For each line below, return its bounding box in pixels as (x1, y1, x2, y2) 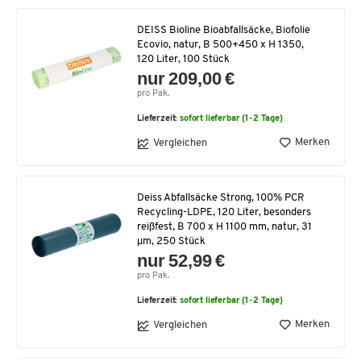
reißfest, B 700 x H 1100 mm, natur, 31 (137, 221, 312, 232)
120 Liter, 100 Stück (137, 53, 230, 64)
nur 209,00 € (137, 68, 235, 89)
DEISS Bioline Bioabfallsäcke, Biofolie (137, 24, 310, 35)
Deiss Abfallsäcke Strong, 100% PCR (137, 192, 305, 203)
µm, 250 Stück (137, 235, 205, 247)
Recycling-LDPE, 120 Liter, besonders (137, 206, 311, 218)
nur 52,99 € (137, 250, 226, 271)
